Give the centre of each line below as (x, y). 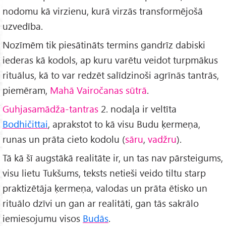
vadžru (162, 139)
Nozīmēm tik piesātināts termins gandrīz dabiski (104, 45)
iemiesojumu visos (43, 218)
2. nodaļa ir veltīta (137, 108)
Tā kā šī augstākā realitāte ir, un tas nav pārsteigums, (113, 157)
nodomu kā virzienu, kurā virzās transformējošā (103, 11)
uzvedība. (23, 26)
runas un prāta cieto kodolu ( (64, 139)
